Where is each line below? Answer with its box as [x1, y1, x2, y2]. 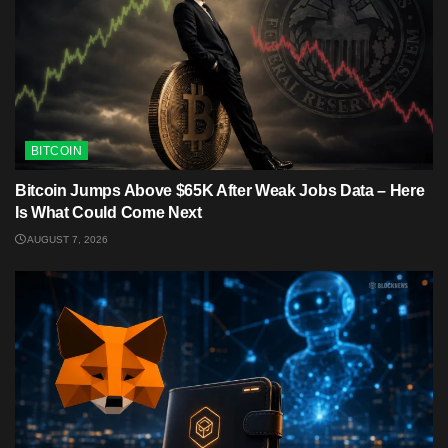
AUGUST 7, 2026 [25, 233, 108, 245]
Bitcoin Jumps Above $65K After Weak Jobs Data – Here [15, 181, 425, 199]
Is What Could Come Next [15, 203, 202, 221]
